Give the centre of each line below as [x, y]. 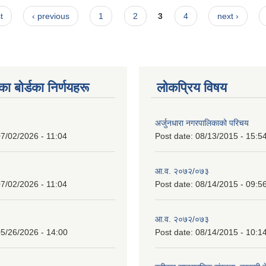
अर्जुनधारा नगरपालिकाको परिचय [202, 123]
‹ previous [51, 16]
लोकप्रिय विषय [192, 87]
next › [228, 16]
